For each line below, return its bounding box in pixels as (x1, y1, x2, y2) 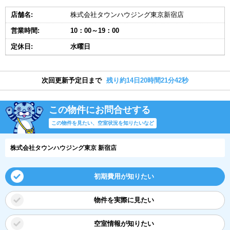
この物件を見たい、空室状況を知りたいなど (51, 120, 154, 126)
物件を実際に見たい (94, 196, 154, 204)
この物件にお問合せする (49, 105, 150, 115)
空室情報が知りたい (94, 220, 154, 227)
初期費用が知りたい (94, 172, 154, 180)
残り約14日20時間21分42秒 (106, 76, 188, 84)
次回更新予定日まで (42, 76, 102, 84)
